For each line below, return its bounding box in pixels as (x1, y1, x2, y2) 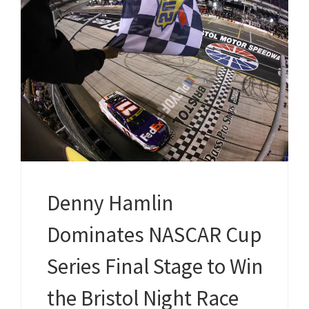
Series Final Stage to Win (46, 252, 263, 280)
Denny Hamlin (46, 189, 173, 217)
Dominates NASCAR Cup (46, 221, 261, 248)
